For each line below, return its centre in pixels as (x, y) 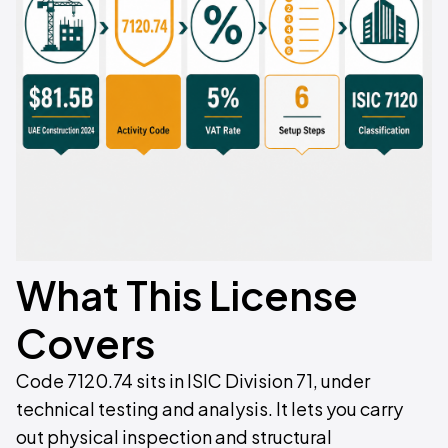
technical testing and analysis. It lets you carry (209, 408)
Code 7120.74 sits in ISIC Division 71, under (193, 380)
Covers (85, 342)
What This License (187, 294)
